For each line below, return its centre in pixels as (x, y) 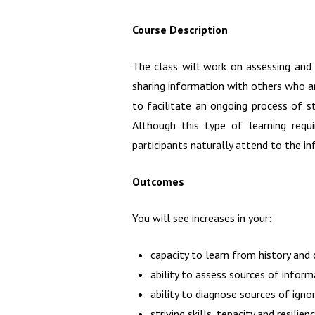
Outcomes (158, 181)
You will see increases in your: (202, 218)
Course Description (180, 29)
